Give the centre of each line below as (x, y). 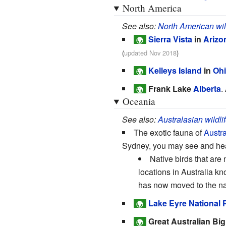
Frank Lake (171, 88)
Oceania (139, 101)
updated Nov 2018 (150, 52)
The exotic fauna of (168, 132)
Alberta (207, 88)
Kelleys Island (175, 70)
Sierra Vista (170, 39)
